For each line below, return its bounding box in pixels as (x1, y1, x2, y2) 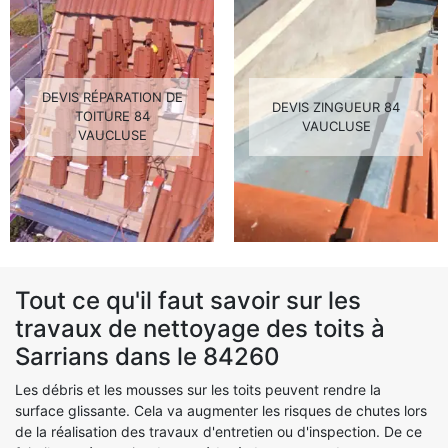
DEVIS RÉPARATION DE (41, 89, 183, 106)
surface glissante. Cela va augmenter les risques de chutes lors (15, 401, 427, 419)
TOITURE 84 (74, 108, 150, 125)
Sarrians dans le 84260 (15, 341, 280, 371)
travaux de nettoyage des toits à (15, 313, 385, 343)
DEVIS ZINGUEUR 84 (272, 98, 400, 115)
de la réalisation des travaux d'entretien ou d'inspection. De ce (15, 422, 422, 440)
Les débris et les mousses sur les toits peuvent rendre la (15, 380, 381, 398)
